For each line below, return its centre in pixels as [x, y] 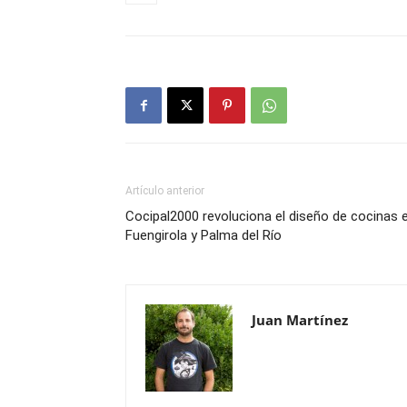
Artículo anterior [165, 191]
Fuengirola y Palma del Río [203, 235]
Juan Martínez [300, 320]
